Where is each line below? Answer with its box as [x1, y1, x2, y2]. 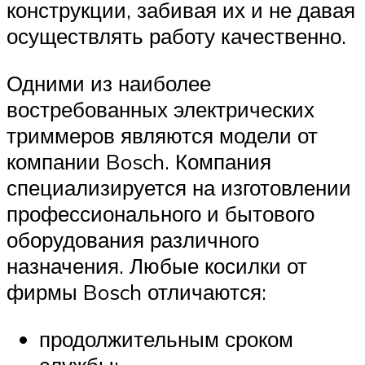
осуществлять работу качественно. [7, 23, 346, 50]
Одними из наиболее [7, 70, 211, 97]
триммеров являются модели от [7, 122, 318, 149]
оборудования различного [7, 226, 259, 253]
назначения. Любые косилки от [7, 253, 307, 279]
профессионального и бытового [7, 200, 314, 227]
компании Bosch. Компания [7, 148, 271, 175]
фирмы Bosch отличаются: [7, 279, 266, 306]
